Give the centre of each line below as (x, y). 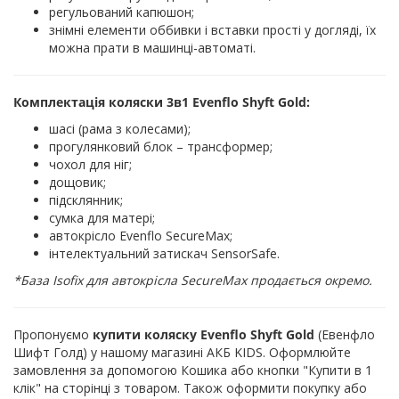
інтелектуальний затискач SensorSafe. (164, 253)
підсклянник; (86, 199)
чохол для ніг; (90, 164)
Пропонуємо (53, 334)
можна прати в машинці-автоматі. (152, 47)
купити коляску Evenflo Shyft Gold (205, 334)
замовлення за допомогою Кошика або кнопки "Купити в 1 (193, 370)
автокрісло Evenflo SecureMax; (141, 235)
